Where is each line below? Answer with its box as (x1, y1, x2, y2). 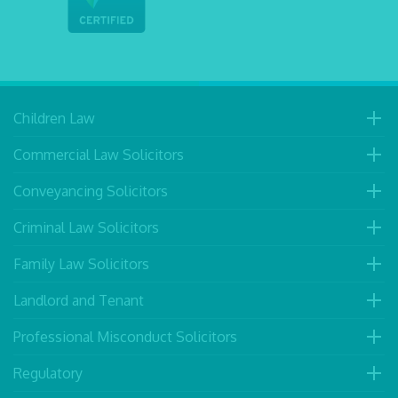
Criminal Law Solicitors (13, 218, 159, 236)
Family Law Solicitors (13, 254, 149, 273)
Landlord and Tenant (13, 291, 144, 309)
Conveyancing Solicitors (13, 181, 168, 200)
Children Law (13, 108, 95, 127)
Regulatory (13, 363, 83, 382)
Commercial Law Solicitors (13, 145, 184, 163)
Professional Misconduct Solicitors (13, 327, 237, 346)
